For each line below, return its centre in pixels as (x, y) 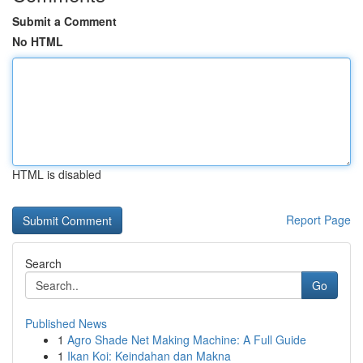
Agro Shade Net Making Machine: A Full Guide (187, 340)
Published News (66, 323)
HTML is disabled (57, 174)
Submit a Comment (64, 21)
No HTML (38, 41)
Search (43, 263)
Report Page (318, 220)
